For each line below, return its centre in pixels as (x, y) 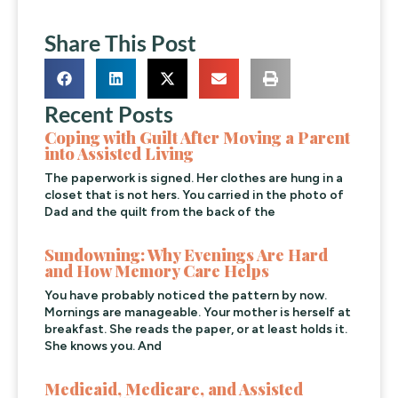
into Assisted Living (119, 154)
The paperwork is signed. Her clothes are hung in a (194, 179)
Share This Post (121, 43)
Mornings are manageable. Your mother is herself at (198, 313)
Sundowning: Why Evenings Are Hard (187, 255)
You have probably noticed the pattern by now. (186, 296)
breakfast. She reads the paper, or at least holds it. (196, 330)
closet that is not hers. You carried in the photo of (194, 195)
